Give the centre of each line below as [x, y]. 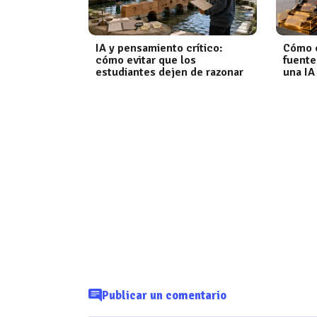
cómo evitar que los [145, 60]
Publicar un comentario [164, 296]
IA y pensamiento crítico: [159, 48]
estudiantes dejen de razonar [169, 73]
